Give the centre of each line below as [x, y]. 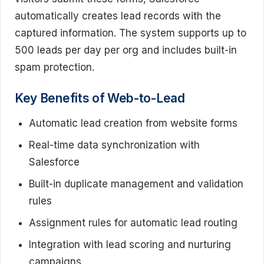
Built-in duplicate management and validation [136, 184]
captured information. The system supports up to [131, 33]
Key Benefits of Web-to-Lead [100, 98]
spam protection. [55, 67]
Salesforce [54, 162]
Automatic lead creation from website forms [133, 123]
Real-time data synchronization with [114, 145]
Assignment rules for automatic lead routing [133, 222]
